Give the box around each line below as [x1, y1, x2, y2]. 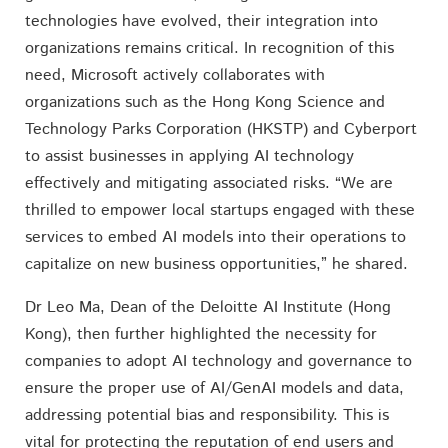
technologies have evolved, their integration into [24, 9, 378, 33]
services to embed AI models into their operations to [24, 225, 406, 249]
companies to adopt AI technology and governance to [24, 349, 412, 373]
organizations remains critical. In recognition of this [24, 36, 394, 60]
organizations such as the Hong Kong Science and [24, 90, 385, 114]
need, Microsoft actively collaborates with [24, 63, 325, 87]
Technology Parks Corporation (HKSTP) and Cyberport [24, 117, 417, 141]
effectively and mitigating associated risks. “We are [24, 171, 393, 195]
